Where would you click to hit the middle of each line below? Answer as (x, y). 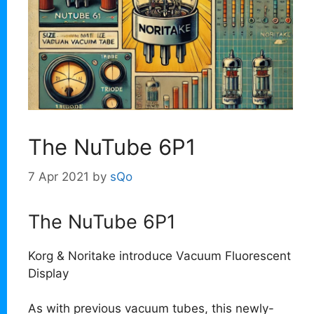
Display (48, 273)
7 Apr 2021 (59, 176)
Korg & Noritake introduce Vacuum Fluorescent (159, 255)
